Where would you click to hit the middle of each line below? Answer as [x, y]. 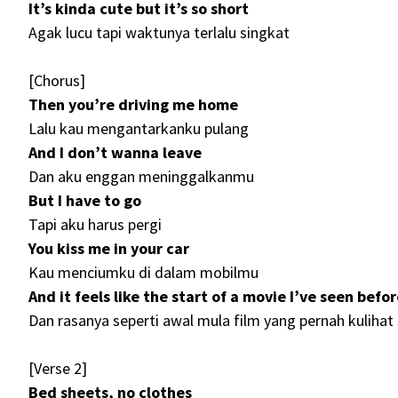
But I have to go [85, 201]
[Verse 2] [58, 369]
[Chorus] [57, 81]
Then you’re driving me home [133, 105]
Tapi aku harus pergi [95, 225]
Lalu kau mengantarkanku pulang [139, 129]
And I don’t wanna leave [115, 153]
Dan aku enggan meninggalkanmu [141, 177]
